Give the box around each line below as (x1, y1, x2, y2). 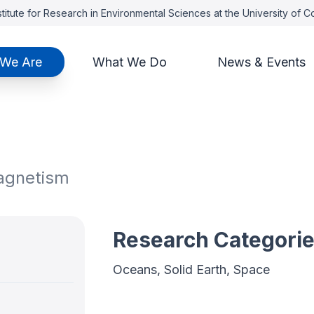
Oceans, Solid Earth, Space (112, 262, 270, 277)
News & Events (217, 55, 306, 69)
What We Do (92, 55, 167, 69)
